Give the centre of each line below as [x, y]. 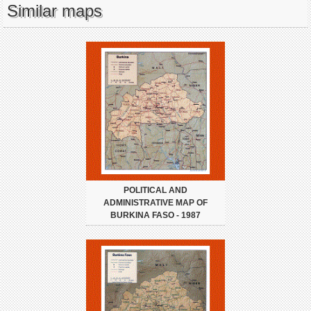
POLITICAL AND [155, 190]
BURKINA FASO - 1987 [155, 215]
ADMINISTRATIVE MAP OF [155, 202]
